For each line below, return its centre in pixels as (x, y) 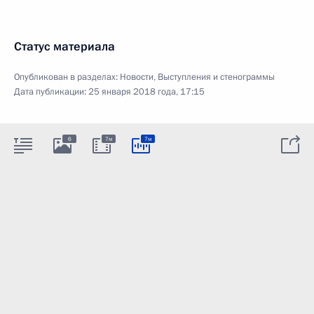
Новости (137, 77)
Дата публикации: (51, 92)
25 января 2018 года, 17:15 (146, 92)
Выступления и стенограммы (216, 77)
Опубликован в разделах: (67, 77)
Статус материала (64, 47)
